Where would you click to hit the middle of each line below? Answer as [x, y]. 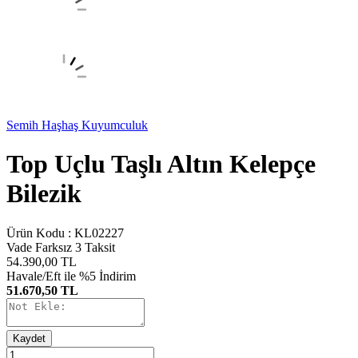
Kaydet [29, 338]
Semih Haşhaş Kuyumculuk [77, 125]
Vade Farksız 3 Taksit [61, 247]
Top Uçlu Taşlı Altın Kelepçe [161, 164]
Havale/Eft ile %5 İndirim [71, 276]
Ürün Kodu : [40, 233]
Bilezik [44, 194]
